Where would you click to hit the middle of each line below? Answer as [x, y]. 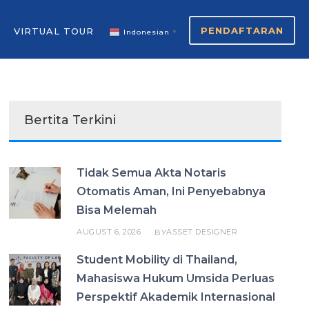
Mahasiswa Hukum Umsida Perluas [176, 278]
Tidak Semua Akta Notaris [152, 173]
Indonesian [147, 32]
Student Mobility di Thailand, [157, 260]
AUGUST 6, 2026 [109, 232]
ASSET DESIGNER [202, 232]
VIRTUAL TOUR [54, 31]
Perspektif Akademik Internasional [176, 297]
